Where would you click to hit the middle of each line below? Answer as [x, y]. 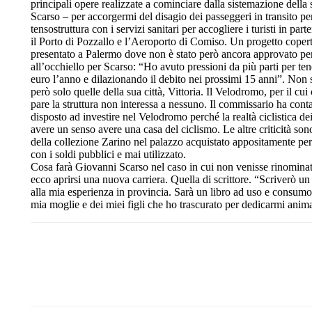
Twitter [252, 276]
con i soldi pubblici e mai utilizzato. [108, 154]
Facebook [178, 276]
